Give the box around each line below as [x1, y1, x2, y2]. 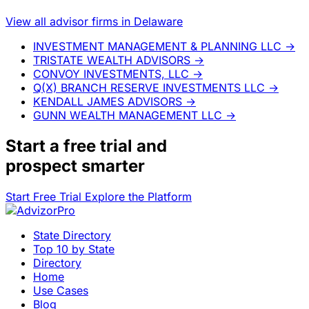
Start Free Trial [6, 190, 85, 204]
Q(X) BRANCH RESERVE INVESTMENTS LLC [33, 81, 265, 95]
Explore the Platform [85, 190, 192, 204]
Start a [6, 136, 63, 157]
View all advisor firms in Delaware [6, 14, 183, 29]
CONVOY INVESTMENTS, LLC [33, 67, 189, 81]
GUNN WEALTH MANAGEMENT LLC [33, 108, 222, 123]
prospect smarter [6, 156, 145, 177]
